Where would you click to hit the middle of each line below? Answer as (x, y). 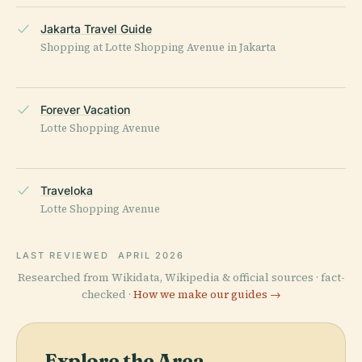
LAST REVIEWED (65, 255)
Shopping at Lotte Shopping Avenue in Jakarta (158, 47)
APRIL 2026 (151, 255)
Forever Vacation (85, 109)
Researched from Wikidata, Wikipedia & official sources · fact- (181, 277)
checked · (107, 294)
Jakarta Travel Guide (96, 28)
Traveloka (67, 190)
